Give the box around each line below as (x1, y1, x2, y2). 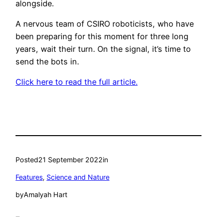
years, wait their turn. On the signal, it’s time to (15, 44, 191, 54)
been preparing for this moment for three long (15, 31, 188, 42)
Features (15, 173, 43, 182)
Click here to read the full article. (15, 77, 138, 87)
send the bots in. (15, 57, 79, 67)
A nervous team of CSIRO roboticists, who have (15, 19, 194, 29)
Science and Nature (46, 173, 109, 182)
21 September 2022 (38, 155, 103, 164)
